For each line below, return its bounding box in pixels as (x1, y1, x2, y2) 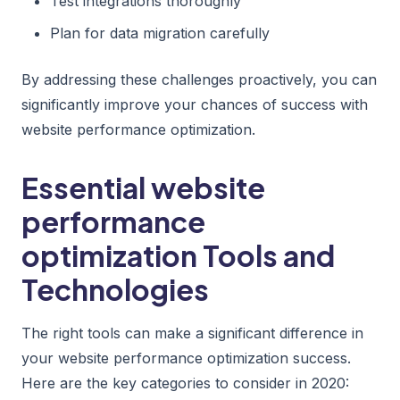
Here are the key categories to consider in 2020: (21, 373, 349, 392)
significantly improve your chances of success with (21, 95, 368, 113)
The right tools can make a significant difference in (21, 323, 363, 342)
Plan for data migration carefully (50, 23, 270, 42)
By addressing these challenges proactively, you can (21, 70, 377, 88)
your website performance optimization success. (21, 348, 351, 367)
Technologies (21, 271, 209, 307)
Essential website (21, 169, 265, 205)
